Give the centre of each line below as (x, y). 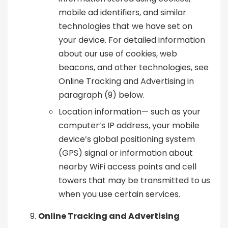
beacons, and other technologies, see (134, 68)
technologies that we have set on (125, 26)
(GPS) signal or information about (126, 153)
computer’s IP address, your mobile (129, 126)
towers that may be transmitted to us (134, 181)
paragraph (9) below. (102, 95)
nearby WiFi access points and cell (127, 167)
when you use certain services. (119, 194)
